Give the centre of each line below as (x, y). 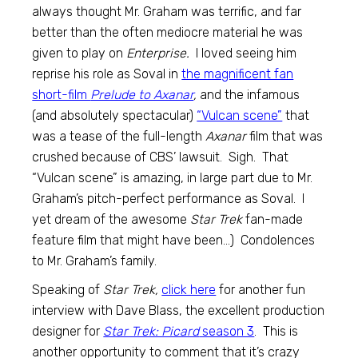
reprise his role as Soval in (107, 74)
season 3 (227, 331)
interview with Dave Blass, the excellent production (179, 310)
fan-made (273, 219)
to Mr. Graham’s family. (95, 261)
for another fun (261, 289)
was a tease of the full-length (119, 136)
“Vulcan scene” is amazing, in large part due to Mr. (173, 177)
